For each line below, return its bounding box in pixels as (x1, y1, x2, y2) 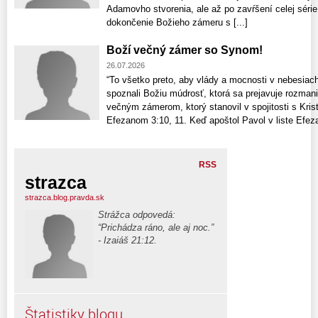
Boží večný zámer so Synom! (106, 44, 263, 57)
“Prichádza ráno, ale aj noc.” (98, 222, 214, 234)
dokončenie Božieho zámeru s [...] (106, 17, 248, 28)
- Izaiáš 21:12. (98, 235, 157, 246)
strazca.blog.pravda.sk (25, 193, 104, 202)
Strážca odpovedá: (98, 209, 175, 221)
